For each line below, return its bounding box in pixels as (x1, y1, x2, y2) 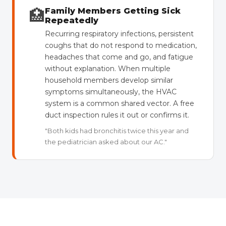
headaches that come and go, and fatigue (45, 52, 193, 62)
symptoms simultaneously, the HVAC (45, 87, 177, 96)
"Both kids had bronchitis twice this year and (45, 127, 189, 135)
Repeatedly (45, 16, 98, 25)
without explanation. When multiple (45, 64, 171, 73)
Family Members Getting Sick (45, 6, 181, 16)
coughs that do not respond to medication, (45, 41, 197, 50)
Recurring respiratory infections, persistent (45, 29, 194, 38)
